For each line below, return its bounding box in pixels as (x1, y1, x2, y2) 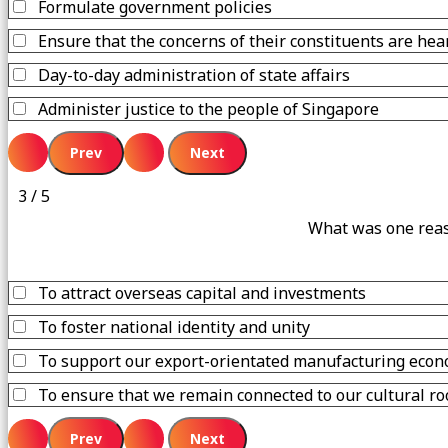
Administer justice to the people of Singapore (38, 97, 379, 120)
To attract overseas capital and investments (38, 281, 366, 304)
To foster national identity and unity (38, 315, 310, 338)
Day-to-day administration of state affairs (38, 63, 350, 86)
